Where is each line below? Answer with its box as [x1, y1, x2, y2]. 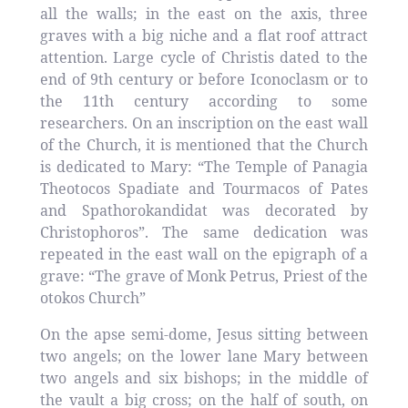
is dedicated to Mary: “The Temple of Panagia [40, 157, 368, 177]
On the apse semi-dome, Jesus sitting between [40, 324, 368, 344]
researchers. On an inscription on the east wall [40, 113, 368, 133]
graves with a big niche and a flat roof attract [40, 25, 368, 46]
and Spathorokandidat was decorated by [40, 200, 368, 220]
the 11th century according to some [40, 91, 368, 111]
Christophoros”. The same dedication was [40, 222, 368, 242]
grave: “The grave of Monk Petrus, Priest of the [40, 266, 368, 286]
